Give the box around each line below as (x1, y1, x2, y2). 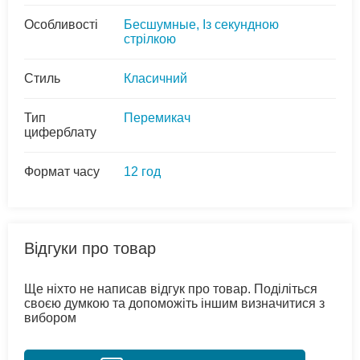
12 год (124, 164, 161, 178)
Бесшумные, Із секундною (124, 17, 279, 31)
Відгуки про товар (24, 239, 156, 257)
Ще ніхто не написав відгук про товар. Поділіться (24, 281, 317, 296)
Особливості (24, 17, 98, 31)
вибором (24, 310, 76, 325)
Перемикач (124, 110, 190, 125)
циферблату (24, 125, 96, 139)
